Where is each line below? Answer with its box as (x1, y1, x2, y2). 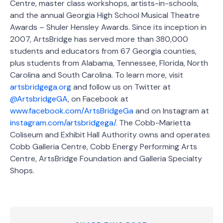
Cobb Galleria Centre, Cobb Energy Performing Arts (10, 141, 197, 152)
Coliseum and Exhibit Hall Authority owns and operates (10, 129, 210, 140)
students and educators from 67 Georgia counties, (10, 45, 197, 56)
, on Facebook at (68, 93, 128, 104)
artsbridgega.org (10, 81, 71, 92)
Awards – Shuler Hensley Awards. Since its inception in (10, 21, 207, 32)
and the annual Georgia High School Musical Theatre (10, 9, 200, 20)
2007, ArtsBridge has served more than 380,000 (10, 33, 188, 44)
